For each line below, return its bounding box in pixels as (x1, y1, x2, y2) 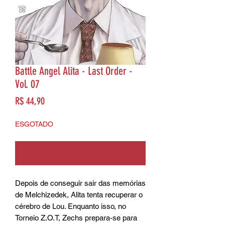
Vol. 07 (15, 77, 40, 91)
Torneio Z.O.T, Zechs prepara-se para (15, 213, 137, 222)
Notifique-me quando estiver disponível (25, 148, 152, 157)
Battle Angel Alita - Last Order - (15, 64, 133, 78)
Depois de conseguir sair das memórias (15, 178, 146, 187)
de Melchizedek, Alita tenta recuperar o (15, 190, 143, 199)
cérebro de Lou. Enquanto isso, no (15, 201, 126, 210)
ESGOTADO (15, 120, 53, 128)
